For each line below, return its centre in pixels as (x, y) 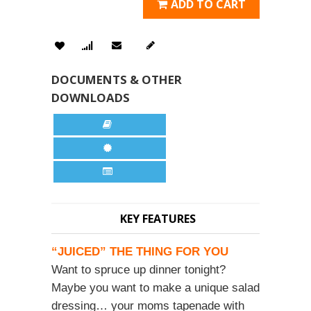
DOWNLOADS (91, 97)
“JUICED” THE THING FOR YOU (140, 251)
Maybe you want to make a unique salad (155, 287)
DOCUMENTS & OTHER (117, 79)
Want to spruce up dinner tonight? (138, 269)
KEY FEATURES (158, 218)
